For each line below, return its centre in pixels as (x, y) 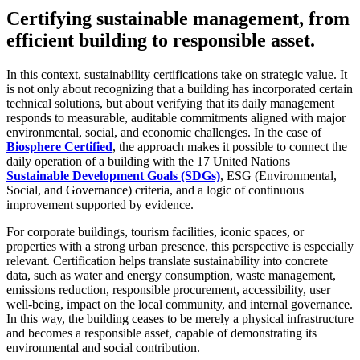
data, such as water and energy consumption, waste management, (171, 276)
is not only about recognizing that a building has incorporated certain (180, 89)
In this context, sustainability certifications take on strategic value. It (177, 75)
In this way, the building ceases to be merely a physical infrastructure (180, 319)
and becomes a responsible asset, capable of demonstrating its (162, 333)
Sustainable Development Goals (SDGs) (113, 176)
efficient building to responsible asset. (161, 41)
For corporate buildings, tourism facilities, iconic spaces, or (155, 232)
